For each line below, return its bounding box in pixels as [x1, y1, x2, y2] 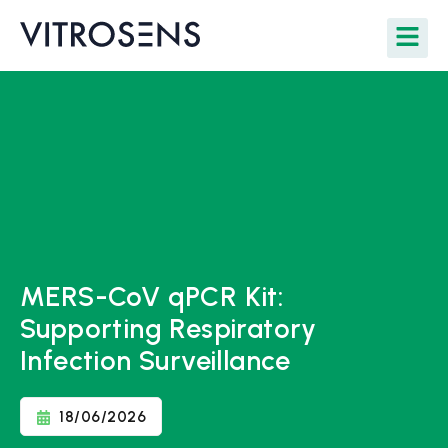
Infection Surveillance [20, 344, 291, 377]
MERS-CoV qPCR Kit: [20, 280, 284, 313]
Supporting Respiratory [20, 312, 317, 345]
